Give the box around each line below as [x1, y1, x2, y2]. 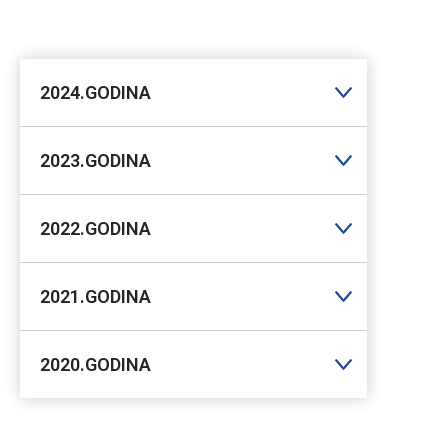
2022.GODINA [39, 217, 151, 239]
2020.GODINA [39, 353, 151, 375]
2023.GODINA [39, 149, 151, 171]
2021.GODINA [39, 285, 151, 307]
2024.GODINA [39, 81, 151, 103]
